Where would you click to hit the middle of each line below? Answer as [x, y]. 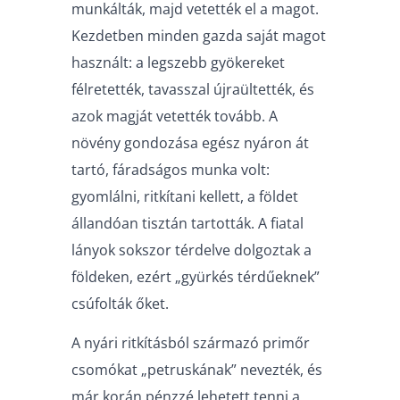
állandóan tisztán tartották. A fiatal [187, 223]
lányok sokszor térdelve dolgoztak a [192, 250]
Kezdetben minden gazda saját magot [199, 35]
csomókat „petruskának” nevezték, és [197, 370]
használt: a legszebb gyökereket [178, 62]
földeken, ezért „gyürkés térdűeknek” [196, 276]
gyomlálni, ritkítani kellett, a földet [185, 196]
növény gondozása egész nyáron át [190, 142]
